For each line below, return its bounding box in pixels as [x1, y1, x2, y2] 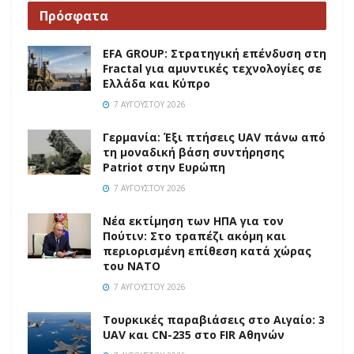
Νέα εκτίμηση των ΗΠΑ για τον [103, 213, 284, 229]
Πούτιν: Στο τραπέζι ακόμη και [103, 228, 286, 244]
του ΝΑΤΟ [103, 258, 160, 274]
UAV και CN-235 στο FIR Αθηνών [103, 327, 284, 343]
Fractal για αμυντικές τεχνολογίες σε [103, 61, 322, 77]
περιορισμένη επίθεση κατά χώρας [103, 243, 311, 259]
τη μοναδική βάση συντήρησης [103, 145, 284, 160]
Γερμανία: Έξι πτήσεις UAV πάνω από [103, 130, 326, 145]
